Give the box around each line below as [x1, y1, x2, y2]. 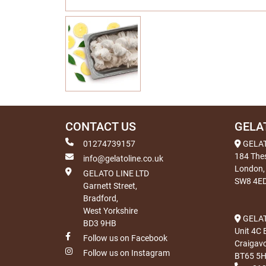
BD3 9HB [83, 218, 116, 228]
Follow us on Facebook [83, 233, 167, 243]
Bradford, [83, 193, 118, 203]
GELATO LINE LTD [83, 168, 149, 178]
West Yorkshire [83, 205, 138, 216]
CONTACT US [65, 119, 136, 134]
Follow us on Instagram [83, 248, 170, 258]
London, [235, 163, 265, 173]
